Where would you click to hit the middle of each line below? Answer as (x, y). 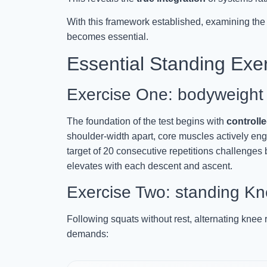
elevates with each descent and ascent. (150, 166)
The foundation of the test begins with (147, 122)
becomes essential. (108, 36)
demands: (88, 234)
